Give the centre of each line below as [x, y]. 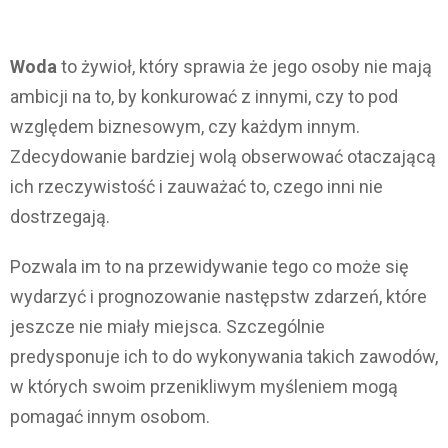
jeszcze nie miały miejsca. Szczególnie [167, 326]
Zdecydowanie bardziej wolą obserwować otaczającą [223, 156]
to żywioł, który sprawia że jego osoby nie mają [244, 66]
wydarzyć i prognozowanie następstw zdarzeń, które [218, 296]
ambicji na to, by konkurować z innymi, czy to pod [204, 96]
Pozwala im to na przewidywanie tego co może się [209, 266]
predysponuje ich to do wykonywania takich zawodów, [224, 356]
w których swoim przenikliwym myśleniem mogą [204, 386]
